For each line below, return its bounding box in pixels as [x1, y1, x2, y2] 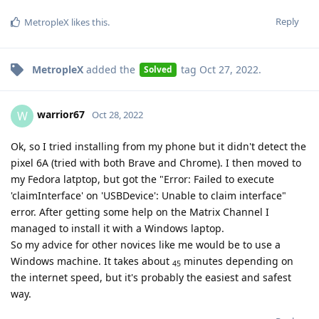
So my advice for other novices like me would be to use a [11, 237, 281, 251]
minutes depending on [181, 253, 293, 268]
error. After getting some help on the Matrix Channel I [11, 204, 269, 219]
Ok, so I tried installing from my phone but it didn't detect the [11, 139, 306, 153]
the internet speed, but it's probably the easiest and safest [11, 270, 291, 284]
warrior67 [37, 108, 85, 122]
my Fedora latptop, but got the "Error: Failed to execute [11, 172, 274, 186]
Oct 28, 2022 [92, 108, 143, 122]
